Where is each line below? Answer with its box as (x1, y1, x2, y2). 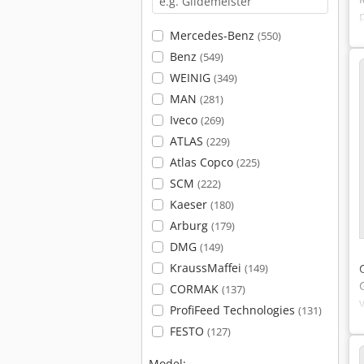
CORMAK (169, 281, 222, 297)
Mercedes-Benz (169, 28, 258, 43)
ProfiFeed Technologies (169, 302, 298, 318)
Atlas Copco (169, 154, 236, 170)
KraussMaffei (169, 260, 245, 275)
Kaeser (169, 197, 210, 212)
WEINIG (169, 70, 214, 85)
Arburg (169, 218, 211, 233)
